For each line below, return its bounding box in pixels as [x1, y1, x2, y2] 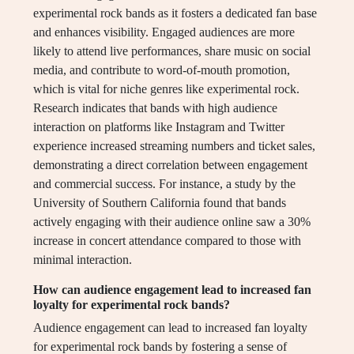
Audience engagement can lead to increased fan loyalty [33, 321, 307, 335]
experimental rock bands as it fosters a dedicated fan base [33, 6, 317, 21]
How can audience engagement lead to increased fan [33, 283, 311, 297]
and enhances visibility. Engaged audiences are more [33, 25, 295, 40]
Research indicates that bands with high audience [33, 101, 277, 115]
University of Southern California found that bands [33, 196, 286, 210]
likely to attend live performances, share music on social [33, 44, 311, 58]
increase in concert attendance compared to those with [33, 234, 301, 248]
